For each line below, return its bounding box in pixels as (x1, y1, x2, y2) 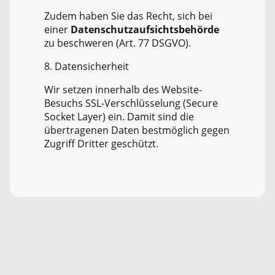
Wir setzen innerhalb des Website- (44, 83, 202, 97)
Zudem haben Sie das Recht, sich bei (44, 9, 212, 23)
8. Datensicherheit (44, 60, 129, 74)
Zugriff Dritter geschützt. (44, 137, 158, 151)
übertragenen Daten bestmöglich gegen (44, 123, 230, 137)
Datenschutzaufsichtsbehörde (71, 23, 219, 37)
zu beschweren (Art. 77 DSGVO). (44, 36, 191, 50)
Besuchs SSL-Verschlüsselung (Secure (44, 96, 218, 110)
